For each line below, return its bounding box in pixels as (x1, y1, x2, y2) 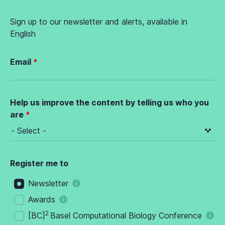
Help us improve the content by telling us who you (10, 97, 209, 108)
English (10, 29, 36, 39)
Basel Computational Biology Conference (50, 210, 202, 221)
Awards (28, 194, 55, 205)
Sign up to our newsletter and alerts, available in (10, 17, 187, 27)
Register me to (10, 158, 68, 169)
